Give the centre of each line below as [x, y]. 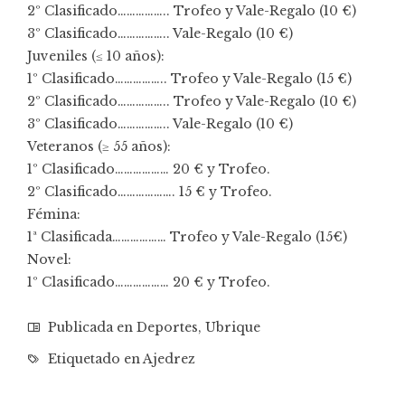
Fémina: [54, 215]
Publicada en [90, 328]
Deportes [167, 328]
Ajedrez [169, 359]
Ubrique [233, 328]
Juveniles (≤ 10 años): [96, 57]
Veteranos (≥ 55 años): [99, 147]
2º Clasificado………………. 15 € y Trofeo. [150, 192]
